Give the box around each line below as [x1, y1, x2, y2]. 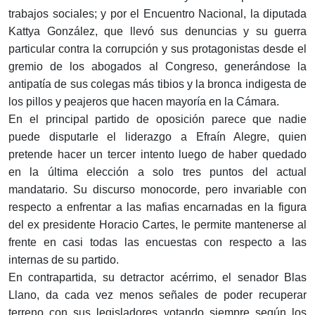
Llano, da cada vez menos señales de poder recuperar [8, 289, 307, 302]
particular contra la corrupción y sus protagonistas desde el [8, 43, 307, 56]
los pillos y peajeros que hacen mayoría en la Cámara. [8, 96, 279, 108]
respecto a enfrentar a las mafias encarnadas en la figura [8, 201, 307, 214]
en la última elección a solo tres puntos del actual [8, 166, 307, 179]
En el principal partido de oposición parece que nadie [8, 113, 307, 126]
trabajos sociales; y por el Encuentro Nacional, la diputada [8, 8, 307, 20]
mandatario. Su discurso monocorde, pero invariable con [8, 184, 307, 196]
